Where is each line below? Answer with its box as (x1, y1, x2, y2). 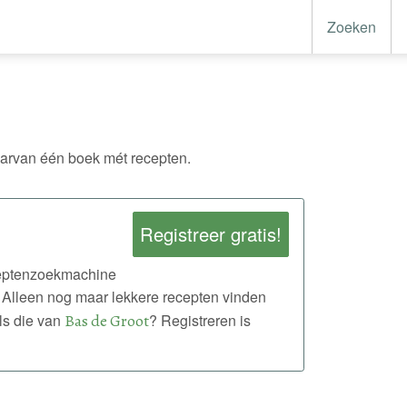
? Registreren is (148, 309, 251, 331)
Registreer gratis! (139, 221, 282, 247)
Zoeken (327, 16, 377, 38)
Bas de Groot (64, 309, 149, 332)
